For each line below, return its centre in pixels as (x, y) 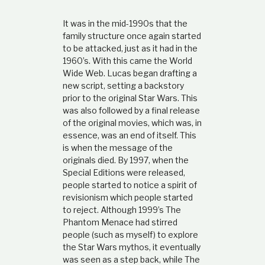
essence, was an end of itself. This (129, 135)
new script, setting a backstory (123, 85)
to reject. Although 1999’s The (122, 209)
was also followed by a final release (131, 110)
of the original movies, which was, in (132, 122)
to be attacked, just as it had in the (130, 48)
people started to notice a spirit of (130, 185)
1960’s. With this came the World (127, 60)
